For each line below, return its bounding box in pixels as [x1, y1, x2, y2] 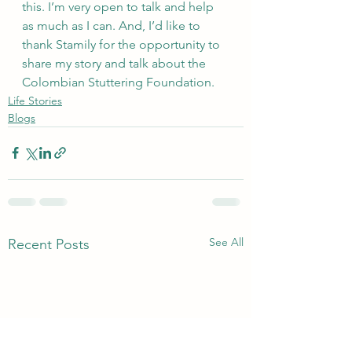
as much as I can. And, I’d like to [22, 17, 203, 33]
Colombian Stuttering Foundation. [22, 74, 214, 90]
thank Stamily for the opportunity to [22, 36, 223, 52]
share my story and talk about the [22, 55, 209, 71]
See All [209, 234, 244, 249]
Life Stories [8, 93, 62, 108]
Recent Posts [8, 235, 90, 253]
